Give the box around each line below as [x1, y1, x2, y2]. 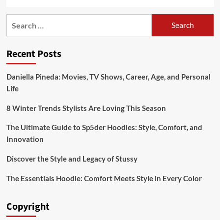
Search [5, 15, 30, 25]
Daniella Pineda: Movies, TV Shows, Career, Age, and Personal [6, 72, 211, 81]
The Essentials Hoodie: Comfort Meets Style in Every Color [6, 173, 202, 183]
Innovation [6, 134, 44, 143]
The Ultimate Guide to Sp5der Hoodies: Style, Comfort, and [6, 122, 202, 132]
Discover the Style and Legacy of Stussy [6, 154, 137, 163]
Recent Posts [6, 47, 61, 61]
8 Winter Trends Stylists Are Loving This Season [6, 103, 166, 112]
